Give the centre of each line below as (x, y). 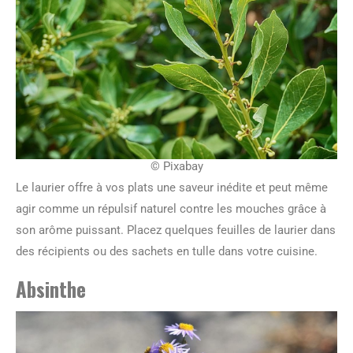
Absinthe (51, 288)
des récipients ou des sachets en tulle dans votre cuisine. (167, 251)
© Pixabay (176, 166)
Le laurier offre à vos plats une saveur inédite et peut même (172, 187)
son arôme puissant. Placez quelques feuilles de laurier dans (176, 230)
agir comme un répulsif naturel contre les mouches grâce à (171, 208)
